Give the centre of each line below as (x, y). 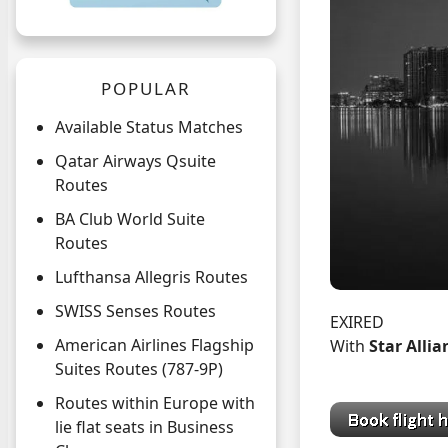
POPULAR (146, 89)
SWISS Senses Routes (135, 311)
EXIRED (357, 321)
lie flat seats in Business (144, 427)
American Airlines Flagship (154, 345)
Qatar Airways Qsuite (135, 161)
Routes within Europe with (155, 403)
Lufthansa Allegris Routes (151, 277)
